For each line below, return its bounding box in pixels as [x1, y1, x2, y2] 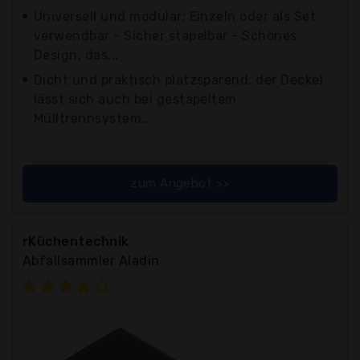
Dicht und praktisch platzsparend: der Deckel [34, 72, 324, 88]
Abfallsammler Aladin [22, 252, 160, 268]
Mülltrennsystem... [34, 110, 153, 126]
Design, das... [34, 47, 119, 63]
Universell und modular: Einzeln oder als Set [34, 8, 317, 24]
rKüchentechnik [22, 233, 129, 249]
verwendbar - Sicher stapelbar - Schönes [34, 27, 297, 43]
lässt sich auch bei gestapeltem [34, 91, 237, 107]
